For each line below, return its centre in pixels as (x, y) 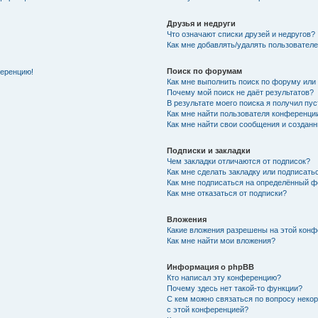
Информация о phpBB (211, 267)
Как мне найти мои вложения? (221, 240)
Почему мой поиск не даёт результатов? (241, 92)
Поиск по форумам (205, 71)
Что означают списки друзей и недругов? (241, 34)
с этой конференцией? (208, 309)
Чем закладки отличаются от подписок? (239, 161)
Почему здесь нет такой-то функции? (235, 288)
